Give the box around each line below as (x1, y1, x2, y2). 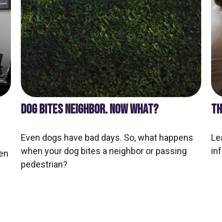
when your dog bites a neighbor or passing (21, 146, 187, 157)
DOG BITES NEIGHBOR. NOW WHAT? (21, 102, 159, 118)
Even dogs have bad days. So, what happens (21, 132, 194, 143)
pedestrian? (21, 159, 68, 170)
